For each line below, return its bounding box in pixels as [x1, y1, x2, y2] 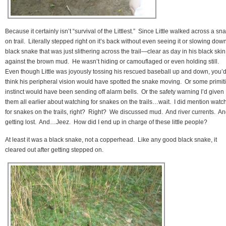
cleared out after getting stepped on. [5, 146, 103, 153]
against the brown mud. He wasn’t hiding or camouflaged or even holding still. [5, 58, 220, 65]
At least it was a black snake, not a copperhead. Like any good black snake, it [5, 136, 217, 143]
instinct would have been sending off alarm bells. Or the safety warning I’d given [5, 88, 224, 95]
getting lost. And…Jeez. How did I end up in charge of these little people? [5, 118, 207, 126]
